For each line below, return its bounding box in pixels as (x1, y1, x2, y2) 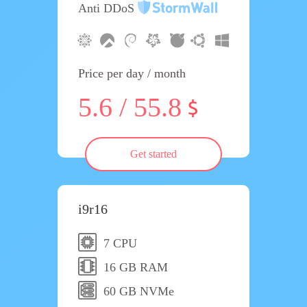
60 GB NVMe (103, 284, 174, 298)
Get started (130, 148, 177, 160)
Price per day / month (78, 66, 186, 80)
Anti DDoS (78, 1, 138, 15)
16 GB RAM (103, 260, 168, 274)
